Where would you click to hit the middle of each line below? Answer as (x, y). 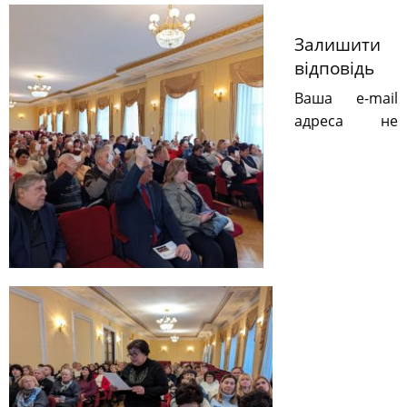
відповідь (334, 69)
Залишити (338, 45)
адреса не (346, 121)
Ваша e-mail (346, 99)
